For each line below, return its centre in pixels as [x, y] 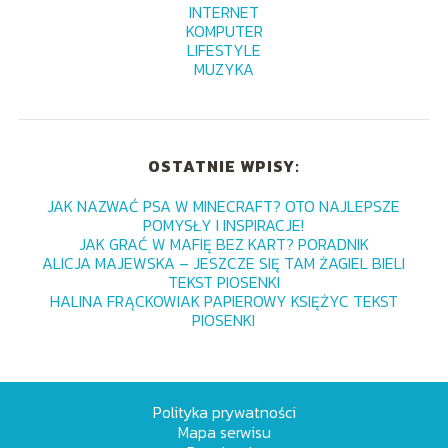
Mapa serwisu [224, 431]
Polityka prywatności [224, 411]
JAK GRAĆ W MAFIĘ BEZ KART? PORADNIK [223, 243]
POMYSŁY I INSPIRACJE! [224, 224]
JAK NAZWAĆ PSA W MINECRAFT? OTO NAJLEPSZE [224, 205]
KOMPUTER [224, 30]
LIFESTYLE [224, 49]
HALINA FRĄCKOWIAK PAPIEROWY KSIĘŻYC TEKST [223, 300]
